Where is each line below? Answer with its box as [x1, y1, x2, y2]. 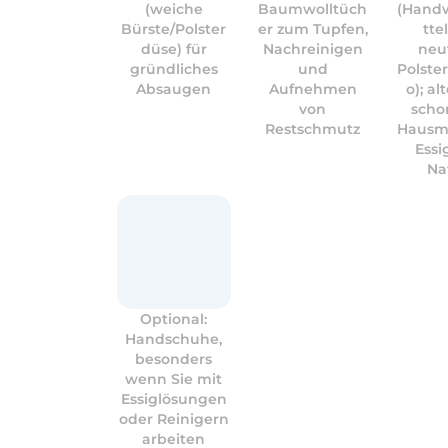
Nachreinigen [262, 40, 363, 58]
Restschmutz [265, 120, 361, 138]
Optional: [140, 310, 208, 328]
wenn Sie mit [125, 370, 223, 388]
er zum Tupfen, [257, 20, 368, 38]
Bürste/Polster [121, 20, 227, 38]
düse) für [140, 40, 207, 58]
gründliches [129, 60, 218, 78]
